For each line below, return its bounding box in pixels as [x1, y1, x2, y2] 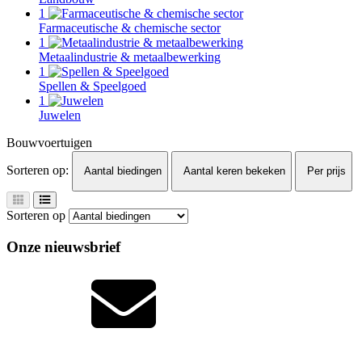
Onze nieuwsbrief [6, 238, 120, 256]
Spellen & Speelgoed [39, 79, 146, 93]
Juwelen [39, 108, 81, 122]
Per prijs [307, 165, 346, 177]
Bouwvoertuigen [6, 136, 92, 149]
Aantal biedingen [84, 165, 162, 177]
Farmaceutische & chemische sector [39, 21, 221, 35]
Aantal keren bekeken [183, 165, 285, 177]
